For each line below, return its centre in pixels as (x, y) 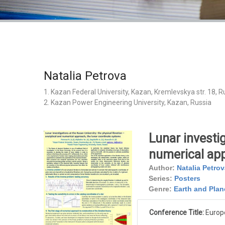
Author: (161, 168)
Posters (187, 179)
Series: (160, 179)
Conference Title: (177, 213)
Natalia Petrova (85, 76)
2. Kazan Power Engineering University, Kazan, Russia (128, 103)
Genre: (160, 189)
